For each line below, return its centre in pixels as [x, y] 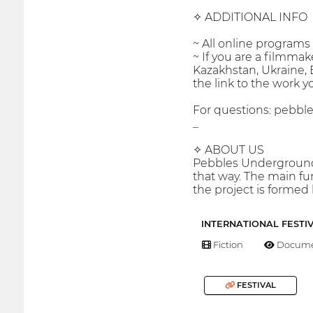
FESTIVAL [255, 285]
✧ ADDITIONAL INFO [250, 17]
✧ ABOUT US [228, 150]
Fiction [227, 244]
